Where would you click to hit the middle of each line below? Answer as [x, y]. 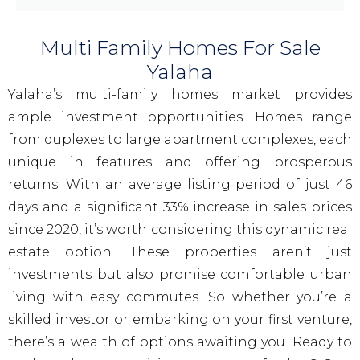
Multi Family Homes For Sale [180, 47]
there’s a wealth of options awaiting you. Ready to [180, 342]
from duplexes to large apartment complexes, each [180, 139]
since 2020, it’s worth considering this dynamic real [180, 229]
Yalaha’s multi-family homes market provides [180, 94]
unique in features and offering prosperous [180, 162]
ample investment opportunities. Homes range [180, 117]
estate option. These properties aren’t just [180, 252]
